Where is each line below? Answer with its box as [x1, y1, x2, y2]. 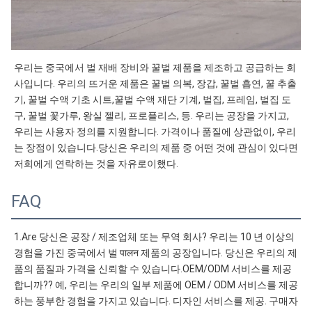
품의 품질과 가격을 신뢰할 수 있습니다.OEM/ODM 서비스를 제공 [14, 263, 292, 274]
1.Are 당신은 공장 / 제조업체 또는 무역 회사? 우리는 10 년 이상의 [14, 231, 295, 242]
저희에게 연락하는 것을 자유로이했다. [14, 157, 178, 169]
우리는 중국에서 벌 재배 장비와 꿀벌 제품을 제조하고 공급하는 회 [14, 61, 296, 73]
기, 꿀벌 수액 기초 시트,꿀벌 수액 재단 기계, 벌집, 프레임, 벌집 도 [14, 93, 291, 105]
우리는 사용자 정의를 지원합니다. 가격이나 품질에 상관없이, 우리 [14, 125, 296, 137]
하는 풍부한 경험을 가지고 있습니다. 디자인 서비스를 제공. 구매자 [14, 295, 298, 306]
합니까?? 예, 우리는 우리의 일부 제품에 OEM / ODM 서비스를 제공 [14, 279, 298, 290]
